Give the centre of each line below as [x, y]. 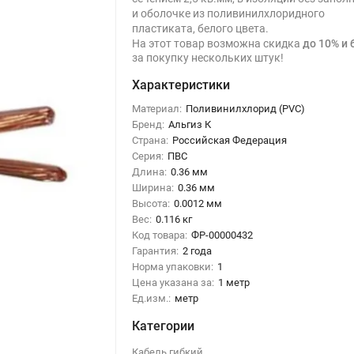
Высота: [151, 203]
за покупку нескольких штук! [208, 57]
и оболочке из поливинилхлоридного [229, 13]
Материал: [157, 108]
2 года [198, 250]
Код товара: [160, 235]
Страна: [151, 140]
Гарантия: [156, 250]
